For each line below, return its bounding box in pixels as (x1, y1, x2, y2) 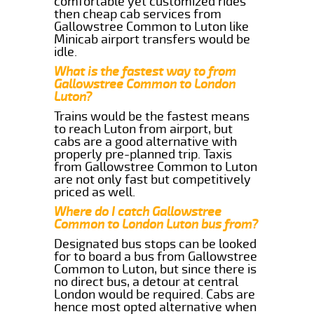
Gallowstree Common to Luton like (54, 18, 250, 34)
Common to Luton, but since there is (54, 261, 257, 277)
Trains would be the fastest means (54, 108, 250, 124)
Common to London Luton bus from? (54, 216, 259, 232)
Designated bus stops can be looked (54, 235, 257, 252)
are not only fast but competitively (54, 171, 252, 187)
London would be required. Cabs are (54, 286, 256, 302)
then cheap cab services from (54, 6, 222, 22)
